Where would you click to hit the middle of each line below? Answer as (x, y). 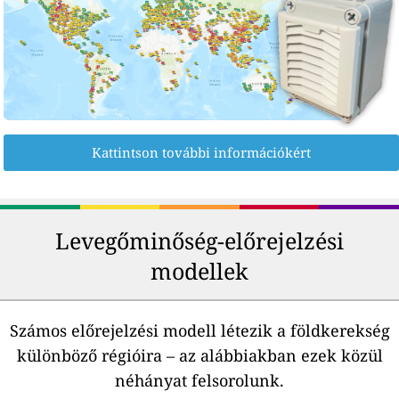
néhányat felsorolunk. (199, 381)
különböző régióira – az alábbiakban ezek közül (199, 356)
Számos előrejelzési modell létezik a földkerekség (199, 331)
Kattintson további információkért (201, 153)
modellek (199, 271)
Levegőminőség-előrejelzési (199, 241)
